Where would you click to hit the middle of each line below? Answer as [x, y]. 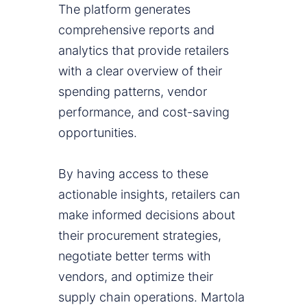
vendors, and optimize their [136, 277]
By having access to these [133, 174]
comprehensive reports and [136, 30]
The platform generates [124, 10]
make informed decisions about [147, 215]
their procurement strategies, [140, 236]
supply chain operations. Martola [151, 297]
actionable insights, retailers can [149, 195]
